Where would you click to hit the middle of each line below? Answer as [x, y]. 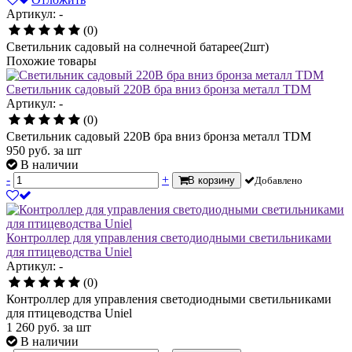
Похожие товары [51, 60]
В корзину [211, 180]
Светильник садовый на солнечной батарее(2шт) [137, 46]
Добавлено [279, 180]
